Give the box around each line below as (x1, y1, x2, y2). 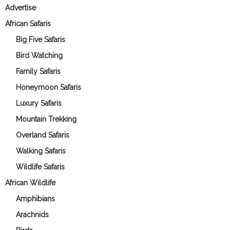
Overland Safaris (16, 130, 69, 139)
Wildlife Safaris (16, 162, 65, 171)
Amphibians (16, 194, 55, 203)
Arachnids (16, 210, 49, 219)
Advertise (5, 3, 36, 12)
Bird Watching (16, 51, 63, 60)
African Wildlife (5, 178, 55, 187)
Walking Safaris (16, 146, 66, 155)
